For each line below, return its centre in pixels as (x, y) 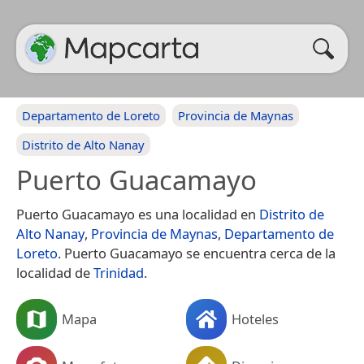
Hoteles (255, 318)
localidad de (55, 273)
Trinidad (119, 273)
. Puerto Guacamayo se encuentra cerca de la (197, 253)
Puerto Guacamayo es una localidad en (138, 214)
